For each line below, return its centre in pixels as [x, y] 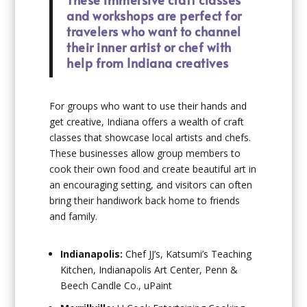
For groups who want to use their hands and [148, 106]
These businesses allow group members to [145, 153]
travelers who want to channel [154, 31]
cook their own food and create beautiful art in [153, 169]
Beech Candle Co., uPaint [116, 285]
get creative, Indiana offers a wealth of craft [147, 121]
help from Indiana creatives [148, 62]
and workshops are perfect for [154, 15]
